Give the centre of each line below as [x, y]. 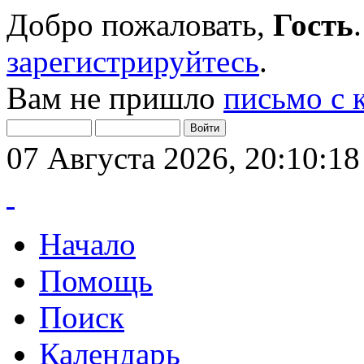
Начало [87, 244]
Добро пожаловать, [140, 25]
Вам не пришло [115, 98]
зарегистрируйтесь [133, 61]
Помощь [96, 281]
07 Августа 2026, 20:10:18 [183, 158]
